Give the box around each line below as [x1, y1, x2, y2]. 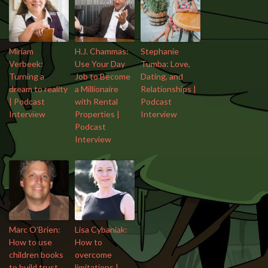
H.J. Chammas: [75, 45, 129, 56]
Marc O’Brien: [9, 224, 60, 234]
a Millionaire [75, 83, 118, 94]
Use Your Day [75, 58, 125, 69]
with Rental [75, 96, 118, 106]
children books [9, 249, 63, 260]
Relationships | [141, 83, 196, 94]
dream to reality [9, 83, 68, 94]
